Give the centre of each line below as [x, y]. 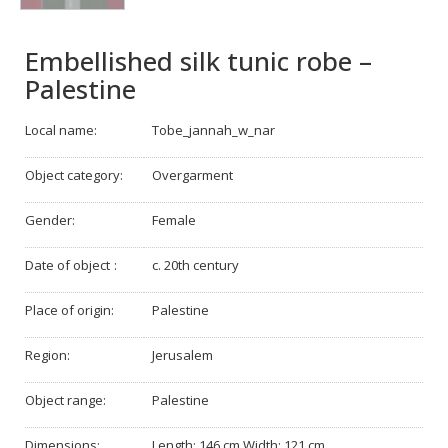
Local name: [61, 129]
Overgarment [192, 174]
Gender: [50, 219]
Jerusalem [182, 354]
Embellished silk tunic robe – [198, 60]
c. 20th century [195, 264]
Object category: [74, 174]
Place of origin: [69, 309]
